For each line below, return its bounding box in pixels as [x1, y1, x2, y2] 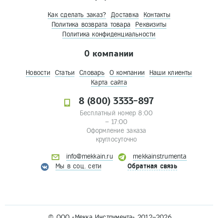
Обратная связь [127, 163, 177, 170]
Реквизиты [135, 21, 167, 29]
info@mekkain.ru [66, 153, 113, 161]
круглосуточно [95, 136, 137, 144]
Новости [26, 69, 50, 77]
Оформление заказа [86, 127, 146, 135]
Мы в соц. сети [55, 163, 102, 170]
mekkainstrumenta [133, 153, 187, 161]
